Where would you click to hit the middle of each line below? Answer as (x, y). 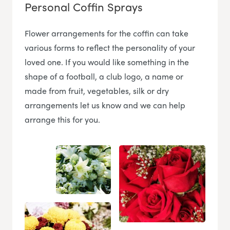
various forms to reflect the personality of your (110, 47)
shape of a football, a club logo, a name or (104, 76)
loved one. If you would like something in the (107, 62)
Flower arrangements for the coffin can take (107, 33)
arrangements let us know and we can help (105, 105)
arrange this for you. (62, 119)
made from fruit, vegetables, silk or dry (97, 90)
